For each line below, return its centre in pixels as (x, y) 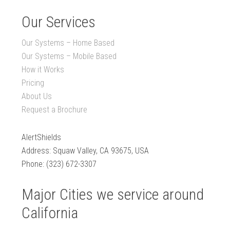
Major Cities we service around (113, 195)
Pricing (33, 83)
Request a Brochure (55, 110)
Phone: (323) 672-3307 (59, 164)
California (50, 213)
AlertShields (42, 138)
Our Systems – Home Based (68, 43)
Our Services (59, 22)
